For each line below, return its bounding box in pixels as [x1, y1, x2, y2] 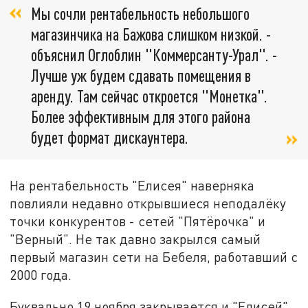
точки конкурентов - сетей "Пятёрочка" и [10, 213, 266, 230]
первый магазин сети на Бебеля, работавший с [10, 249, 298, 265]
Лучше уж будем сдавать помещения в [31, 65, 251, 86]
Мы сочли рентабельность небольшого [31, 3, 250, 24]
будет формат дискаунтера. [31, 127, 188, 148]
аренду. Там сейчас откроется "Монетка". [31, 86, 267, 107]
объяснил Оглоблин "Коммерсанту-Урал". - [31, 45, 277, 65]
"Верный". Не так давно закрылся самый [10, 231, 261, 247]
